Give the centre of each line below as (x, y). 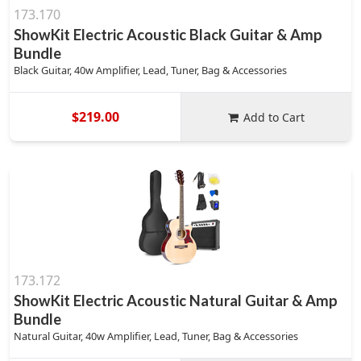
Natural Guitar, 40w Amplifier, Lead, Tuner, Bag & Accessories (156, 336)
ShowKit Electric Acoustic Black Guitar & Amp (168, 35)
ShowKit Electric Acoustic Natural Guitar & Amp (176, 301)
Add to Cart (274, 117)
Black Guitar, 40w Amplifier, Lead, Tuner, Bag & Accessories (150, 70)
